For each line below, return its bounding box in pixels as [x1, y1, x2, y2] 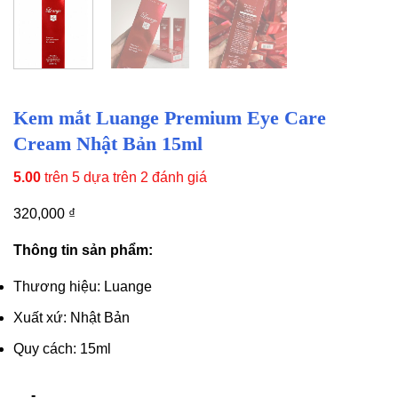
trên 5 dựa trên [41, 170, 140, 186]
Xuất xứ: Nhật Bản [13, 310, 130, 326]
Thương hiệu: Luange [13, 279, 152, 295]
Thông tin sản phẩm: [13, 243, 153, 259]
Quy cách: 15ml [13, 340, 111, 356]
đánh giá [148, 170, 207, 186]
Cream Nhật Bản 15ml [13, 132, 203, 155]
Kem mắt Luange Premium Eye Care [13, 107, 326, 130]
